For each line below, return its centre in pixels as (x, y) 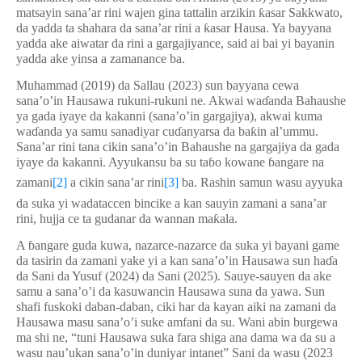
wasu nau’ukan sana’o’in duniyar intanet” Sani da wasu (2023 (175, 353)
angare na (299, 162)
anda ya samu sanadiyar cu (106, 131)
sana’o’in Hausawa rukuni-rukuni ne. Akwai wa (139, 101)
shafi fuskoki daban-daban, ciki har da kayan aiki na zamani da (176, 307)
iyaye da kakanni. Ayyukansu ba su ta (112, 162)
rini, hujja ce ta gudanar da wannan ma (115, 219)
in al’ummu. (288, 131)
